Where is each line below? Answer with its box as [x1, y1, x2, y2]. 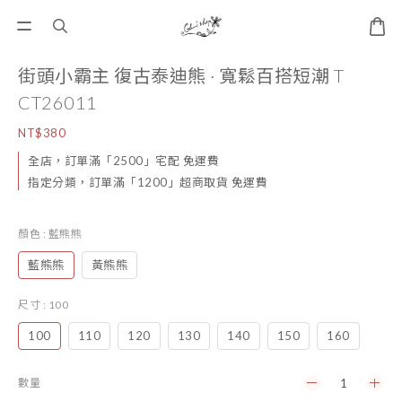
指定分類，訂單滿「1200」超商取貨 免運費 [28, 175, 267, 189]
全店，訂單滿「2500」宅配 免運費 [28, 153, 219, 168]
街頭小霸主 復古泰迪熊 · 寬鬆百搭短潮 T [18, 65, 344, 86]
